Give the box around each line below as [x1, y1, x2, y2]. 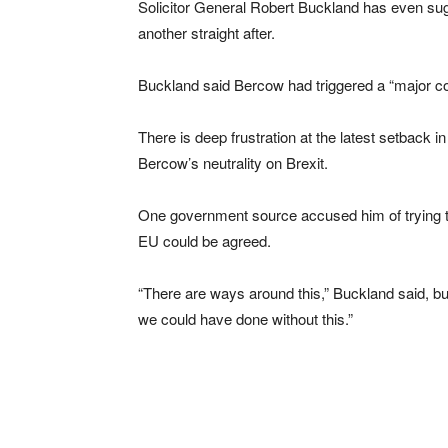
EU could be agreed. [138, 229, 271, 251]
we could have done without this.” [138, 307, 353, 329]
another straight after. [138, 21, 275, 43]
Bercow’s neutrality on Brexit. [138, 151, 328, 173]
